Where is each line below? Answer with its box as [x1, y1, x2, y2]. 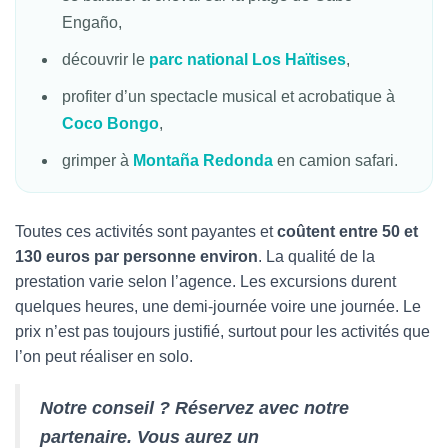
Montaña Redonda [133, 152, 273, 169]
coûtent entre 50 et [277, 223, 418, 240]
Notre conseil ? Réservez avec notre [40, 398, 349, 418]
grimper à [62, 152, 133, 169]
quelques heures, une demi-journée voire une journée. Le [15, 298, 421, 315]
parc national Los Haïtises [149, 51, 346, 68]
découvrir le [62, 51, 149, 68]
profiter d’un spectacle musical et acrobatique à [62, 88, 395, 105]
